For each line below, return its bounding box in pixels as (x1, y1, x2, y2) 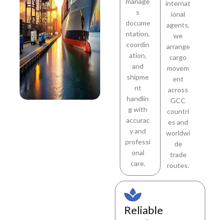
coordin (126, 40, 150, 49)
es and (168, 118, 189, 126)
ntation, (126, 29, 150, 38)
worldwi (166, 129, 191, 137)
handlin (127, 94, 149, 103)
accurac (126, 116, 150, 124)
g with (128, 105, 148, 113)
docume (125, 19, 150, 27)
